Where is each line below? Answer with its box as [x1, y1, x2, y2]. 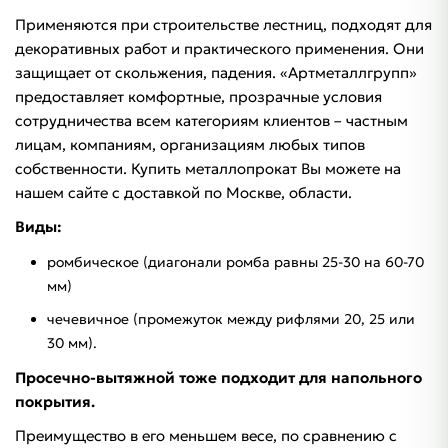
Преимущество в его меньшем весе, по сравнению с [15, 426, 397, 446]
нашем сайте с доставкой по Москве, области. [15, 183, 352, 203]
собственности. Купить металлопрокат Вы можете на [15, 159, 401, 179]
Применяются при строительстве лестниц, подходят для [15, 15, 432, 35]
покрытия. [15, 392, 95, 412]
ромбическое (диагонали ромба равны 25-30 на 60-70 [47, 253, 424, 272]
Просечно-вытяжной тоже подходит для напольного [15, 368, 422, 388]
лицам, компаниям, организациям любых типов [15, 135, 365, 155]
